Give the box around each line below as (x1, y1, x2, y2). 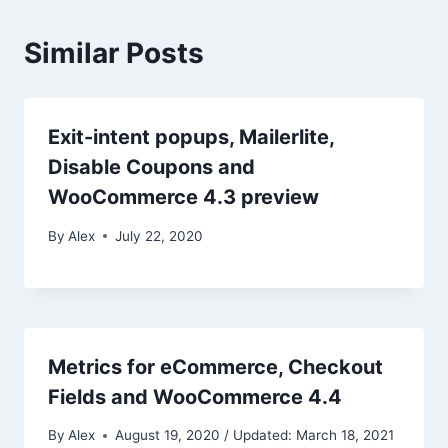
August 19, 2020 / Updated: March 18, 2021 (115, 427, 395, 444)
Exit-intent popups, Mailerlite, (48, 125, 334, 150)
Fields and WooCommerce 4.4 (48, 384, 342, 409)
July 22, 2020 (115, 227, 204, 244)
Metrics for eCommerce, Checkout (48, 354, 383, 379)
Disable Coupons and (48, 155, 255, 180)
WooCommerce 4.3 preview (48, 185, 319, 210)
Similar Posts (24, 36, 204, 71)
